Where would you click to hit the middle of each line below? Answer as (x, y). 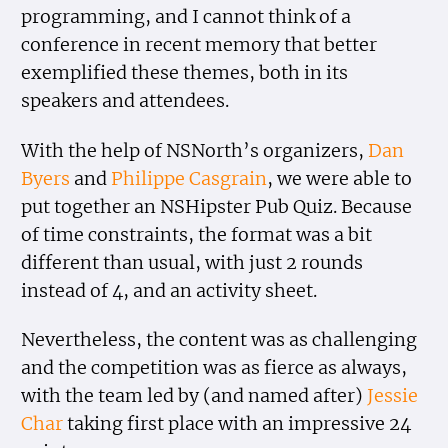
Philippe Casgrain (189, 178)
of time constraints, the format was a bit (197, 234)
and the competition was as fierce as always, (214, 367)
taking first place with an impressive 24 (237, 423)
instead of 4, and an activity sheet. (169, 290)
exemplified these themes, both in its (185, 73)
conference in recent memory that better (199, 45)
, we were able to (340, 178)
